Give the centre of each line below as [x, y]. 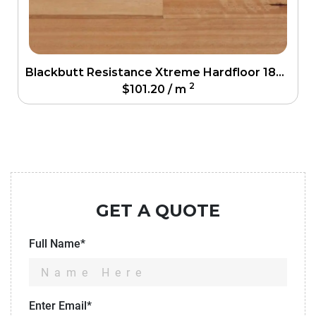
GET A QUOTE [158, 210]
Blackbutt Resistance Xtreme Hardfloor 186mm [280, 72]
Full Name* [57, 243]
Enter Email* [60, 305]
